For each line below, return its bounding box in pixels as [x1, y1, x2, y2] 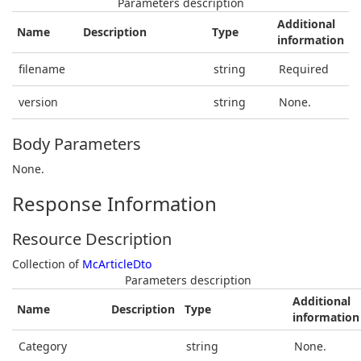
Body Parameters [12, 133, 141, 156]
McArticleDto [82, 256, 151, 272]
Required [279, 61, 329, 77]
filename [19, 61, 65, 77]
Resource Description [12, 228, 172, 251]
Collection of [12, 256, 82, 272]
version [19, 94, 58, 110]
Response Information [12, 190, 217, 218]
